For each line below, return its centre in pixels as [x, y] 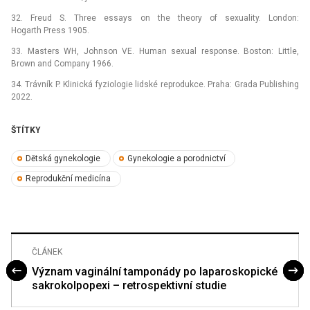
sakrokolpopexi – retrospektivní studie [129, 285]
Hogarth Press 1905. [50, 31]
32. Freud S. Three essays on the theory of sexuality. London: [155, 18]
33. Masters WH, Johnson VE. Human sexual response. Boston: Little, [155, 52]
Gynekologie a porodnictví [176, 158]
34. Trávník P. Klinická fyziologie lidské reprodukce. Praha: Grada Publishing [155, 85]
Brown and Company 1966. [62, 64]
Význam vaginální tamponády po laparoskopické [155, 271]
